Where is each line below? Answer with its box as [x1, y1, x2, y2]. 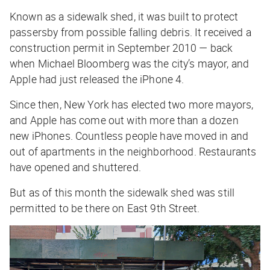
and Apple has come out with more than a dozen [10, 112, 239, 127]
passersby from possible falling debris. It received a [10, 24, 251, 39]
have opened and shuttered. [10, 159, 141, 174]
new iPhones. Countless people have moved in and [10, 128, 249, 143]
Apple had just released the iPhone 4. [10, 71, 184, 86]
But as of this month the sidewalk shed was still [10, 184, 235, 199]
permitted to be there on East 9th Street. [10, 200, 200, 215]
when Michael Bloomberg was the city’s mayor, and [10, 55, 250, 71]
